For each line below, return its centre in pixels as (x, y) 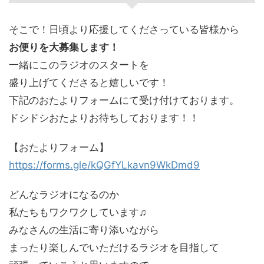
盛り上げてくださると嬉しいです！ (89, 83)
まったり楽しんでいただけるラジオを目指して (114, 248)
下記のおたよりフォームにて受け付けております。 (124, 100)
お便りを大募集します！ (64, 47)
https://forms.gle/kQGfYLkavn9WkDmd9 (104, 165)
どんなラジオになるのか (64, 195)
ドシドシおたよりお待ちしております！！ (104, 118)
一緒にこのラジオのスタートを (79, 65)
